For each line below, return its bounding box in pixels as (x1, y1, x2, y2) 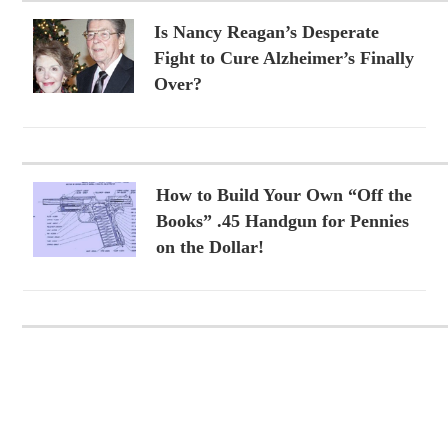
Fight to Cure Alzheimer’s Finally (153, 47, 414, 68)
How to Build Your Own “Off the (155, 184, 412, 205)
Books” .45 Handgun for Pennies (155, 210, 409, 231)
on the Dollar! (155, 236, 264, 257)
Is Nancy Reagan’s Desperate (153, 21, 379, 42)
